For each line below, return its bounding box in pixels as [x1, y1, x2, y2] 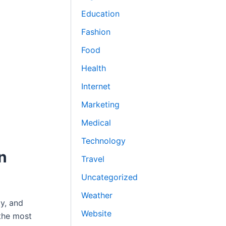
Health [81, 63, 106, 73]
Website [81, 208, 112, 218]
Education [81, 8, 120, 19]
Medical [81, 117, 111, 128]
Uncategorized [81, 172, 138, 182]
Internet [81, 81, 111, 91]
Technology [81, 135, 126, 146]
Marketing [81, 99, 120, 109]
